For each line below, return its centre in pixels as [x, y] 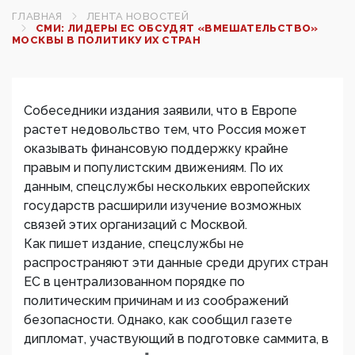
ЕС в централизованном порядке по [134, 282]
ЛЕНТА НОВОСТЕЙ [137, 16]
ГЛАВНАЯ [37, 16]
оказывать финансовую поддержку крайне [156, 149]
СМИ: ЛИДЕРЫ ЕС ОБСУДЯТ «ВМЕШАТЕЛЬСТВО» [177, 28]
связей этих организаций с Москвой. [136, 225]
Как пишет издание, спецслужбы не [134, 244]
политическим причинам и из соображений [156, 301]
